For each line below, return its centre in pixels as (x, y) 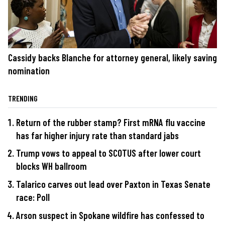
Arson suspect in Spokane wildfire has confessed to (110, 215)
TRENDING (23, 98)
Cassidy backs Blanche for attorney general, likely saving (113, 57)
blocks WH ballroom (51, 166)
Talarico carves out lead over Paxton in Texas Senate (113, 184)
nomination (29, 70)
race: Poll (33, 197)
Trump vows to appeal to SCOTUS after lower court (108, 153)
